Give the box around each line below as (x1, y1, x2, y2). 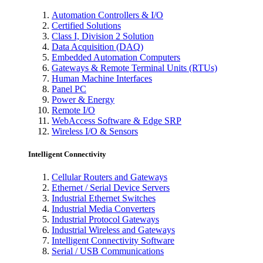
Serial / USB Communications (52, 246, 164, 257)
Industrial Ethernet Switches (52, 193, 156, 204)
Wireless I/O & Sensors (52, 126, 138, 137)
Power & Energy (52, 95, 114, 105)
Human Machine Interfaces (52, 73, 152, 84)
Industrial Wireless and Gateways (52, 225, 175, 235)
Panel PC (52, 84, 86, 95)
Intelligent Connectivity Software (52, 235, 174, 246)
